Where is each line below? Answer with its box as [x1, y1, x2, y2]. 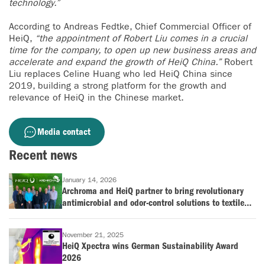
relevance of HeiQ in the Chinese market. [9, 92, 184, 104]
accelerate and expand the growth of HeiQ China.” [9, 56, 221, 68]
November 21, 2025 [62, 231, 124, 240]
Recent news [9, 147, 77, 164]
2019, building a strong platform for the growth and [9, 80, 227, 92]
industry [62, 209, 93, 221]
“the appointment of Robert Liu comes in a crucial [35, 33, 247, 44]
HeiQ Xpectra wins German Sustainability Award [62, 240, 238, 252]
